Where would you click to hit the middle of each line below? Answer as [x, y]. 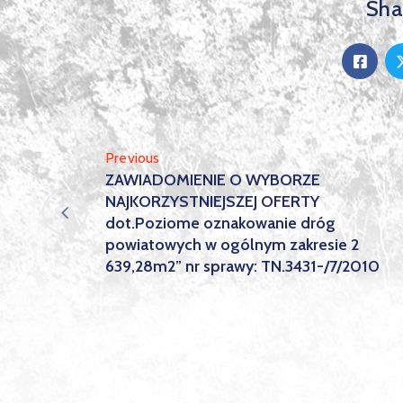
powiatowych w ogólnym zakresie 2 [232, 245]
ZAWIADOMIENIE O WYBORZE [213, 180]
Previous [133, 158]
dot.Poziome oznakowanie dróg [220, 223]
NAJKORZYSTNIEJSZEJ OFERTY [212, 201]
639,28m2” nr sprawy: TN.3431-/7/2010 [242, 266]
